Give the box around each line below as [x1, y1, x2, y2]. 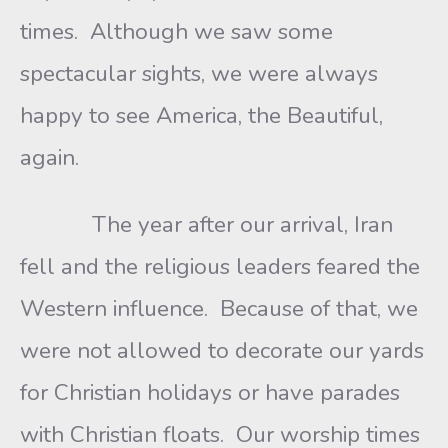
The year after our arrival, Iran [20, 209, 393, 240]
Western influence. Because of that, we [20, 293, 418, 324]
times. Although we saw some [20, 16, 333, 47]
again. [20, 142, 79, 173]
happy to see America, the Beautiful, [20, 100, 383, 131]
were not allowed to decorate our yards [20, 335, 424, 366]
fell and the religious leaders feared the [20, 251, 420, 282]
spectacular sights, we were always [20, 58, 378, 89]
